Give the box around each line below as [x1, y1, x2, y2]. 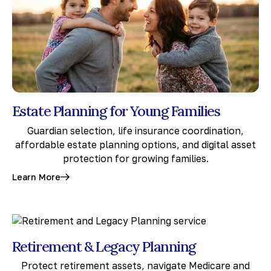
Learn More [11, 172, 60, 183]
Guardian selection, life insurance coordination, [27, 125, 244, 136]
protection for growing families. [62, 152, 209, 164]
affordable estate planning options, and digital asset [15, 139, 256, 150]
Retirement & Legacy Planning [11, 237, 197, 255]
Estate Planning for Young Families [11, 101, 220, 120]
